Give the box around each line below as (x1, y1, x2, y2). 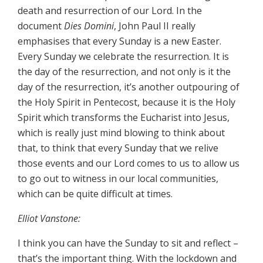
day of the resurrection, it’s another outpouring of (18, 80, 240, 94)
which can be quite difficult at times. (18, 187, 173, 201)
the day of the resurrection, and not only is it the (18, 65, 231, 79)
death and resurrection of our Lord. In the (18, 4, 202, 18)
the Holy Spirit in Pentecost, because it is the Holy (18, 96, 235, 109)
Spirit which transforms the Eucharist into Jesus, (18, 111, 230, 124)
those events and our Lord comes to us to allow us (18, 157, 240, 170)
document (18, 19, 64, 33)
